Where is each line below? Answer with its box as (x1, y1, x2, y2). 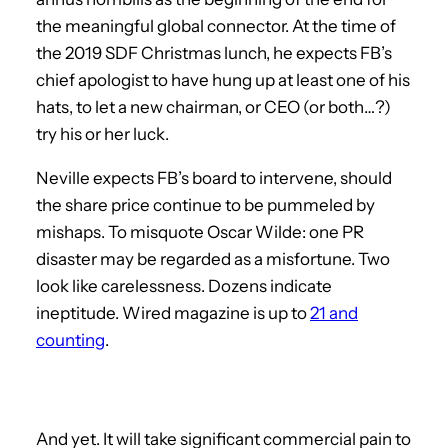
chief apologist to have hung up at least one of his (36, 69, 410, 90)
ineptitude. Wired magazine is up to (36, 302, 310, 323)
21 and (310, 302, 358, 323)
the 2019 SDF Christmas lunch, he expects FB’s (36, 42, 392, 63)
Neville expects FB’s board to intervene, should (36, 167, 392, 188)
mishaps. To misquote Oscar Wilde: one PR (36, 221, 364, 242)
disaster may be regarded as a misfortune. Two (36, 248, 390, 269)
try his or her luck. (36, 123, 169, 144)
